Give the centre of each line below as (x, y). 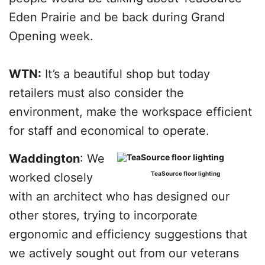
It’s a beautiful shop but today (126, 74)
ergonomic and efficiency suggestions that (128, 234)
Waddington (44, 159)
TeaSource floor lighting (185, 173)
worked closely (51, 177)
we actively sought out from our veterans (124, 253)
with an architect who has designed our (119, 196)
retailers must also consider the (96, 93)
